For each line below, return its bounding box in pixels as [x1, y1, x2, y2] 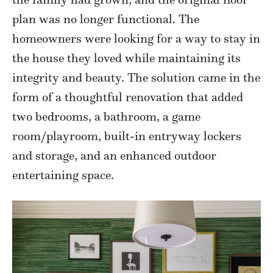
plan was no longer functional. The [12, 11, 199, 26]
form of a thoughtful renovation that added [12, 89, 243, 104]
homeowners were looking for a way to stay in [12, 30, 260, 46]
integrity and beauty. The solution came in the [12, 69, 260, 85]
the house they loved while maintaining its [12, 50, 241, 65]
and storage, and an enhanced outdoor [12, 147, 216, 163]
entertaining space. [12, 167, 114, 182]
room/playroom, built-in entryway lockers [12, 128, 241, 143]
